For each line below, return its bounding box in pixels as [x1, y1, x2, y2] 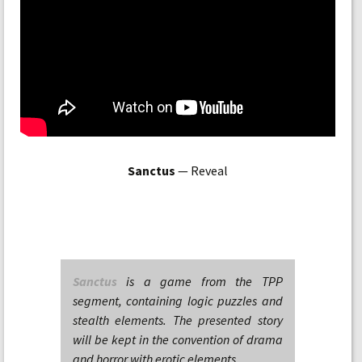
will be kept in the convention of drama [73, 331, 283, 347]
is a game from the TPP [117, 273, 283, 289]
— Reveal [175, 162, 228, 179]
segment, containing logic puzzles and [73, 293, 283, 309]
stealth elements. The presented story [73, 312, 283, 328]
